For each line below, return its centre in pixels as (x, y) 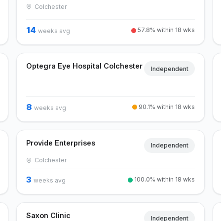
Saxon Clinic (48, 216)
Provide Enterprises (60, 143)
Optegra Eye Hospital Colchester (84, 66)
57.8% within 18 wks (166, 30)
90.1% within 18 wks (166, 107)
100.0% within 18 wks (164, 180)
